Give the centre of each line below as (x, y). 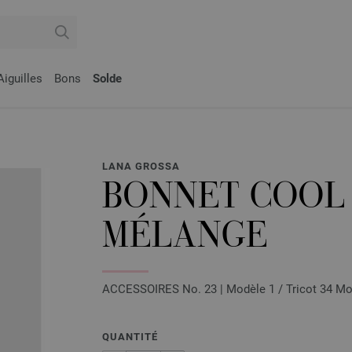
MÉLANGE (185, 239)
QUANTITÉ (130, 337)
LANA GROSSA (141, 166)
